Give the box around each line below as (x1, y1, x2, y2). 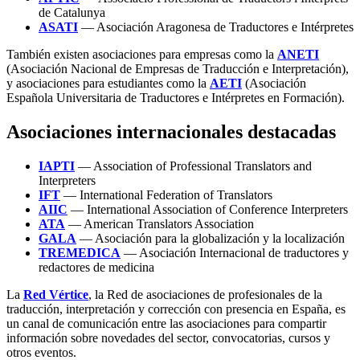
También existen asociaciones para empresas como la (6, 47, 277, 62)
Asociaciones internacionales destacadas (6, 121, 336, 143)
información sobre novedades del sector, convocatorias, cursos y (6, 331, 330, 346)
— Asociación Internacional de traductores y (121, 246, 349, 260)
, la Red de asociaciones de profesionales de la (88, 288, 322, 302)
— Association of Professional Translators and (75, 159, 312, 174)
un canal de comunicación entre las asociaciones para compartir (6, 317, 326, 331)
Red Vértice (23, 288, 88, 302)
